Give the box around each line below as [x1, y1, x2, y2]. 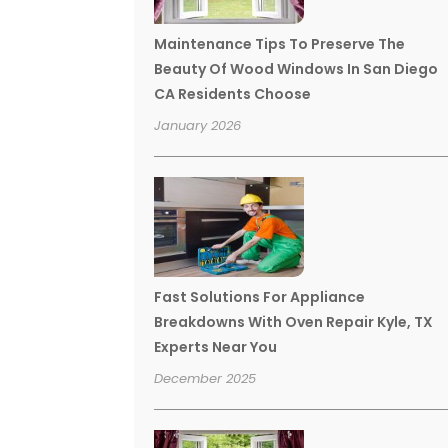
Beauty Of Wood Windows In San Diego [154, 59, 439, 80]
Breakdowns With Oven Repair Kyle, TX [154, 312, 434, 333]
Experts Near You [154, 337, 278, 358]
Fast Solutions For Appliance [154, 287, 366, 308]
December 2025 [154, 369, 257, 389]
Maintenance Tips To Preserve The [154, 34, 406, 55]
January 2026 [154, 116, 242, 136]
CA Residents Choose [154, 84, 312, 105]
